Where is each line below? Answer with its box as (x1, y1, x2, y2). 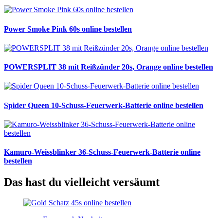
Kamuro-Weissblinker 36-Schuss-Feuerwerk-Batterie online (4, 148, 200, 157)
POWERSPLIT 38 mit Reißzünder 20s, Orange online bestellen (4, 63, 213, 72)
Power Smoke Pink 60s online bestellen (4, 24, 132, 33)
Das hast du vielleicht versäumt (4, 176, 160, 189)
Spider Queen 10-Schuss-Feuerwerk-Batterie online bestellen (4, 101, 203, 109)
